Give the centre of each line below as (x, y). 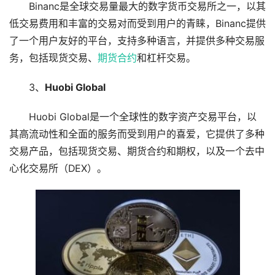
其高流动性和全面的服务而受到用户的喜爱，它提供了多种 (137, 134)
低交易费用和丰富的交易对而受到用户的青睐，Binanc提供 (137, 23)
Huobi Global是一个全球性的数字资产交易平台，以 (142, 117)
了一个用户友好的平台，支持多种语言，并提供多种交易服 (137, 41)
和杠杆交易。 (166, 58)
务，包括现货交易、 (53, 58)
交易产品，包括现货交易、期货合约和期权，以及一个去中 (137, 151)
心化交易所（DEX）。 (58, 168)
